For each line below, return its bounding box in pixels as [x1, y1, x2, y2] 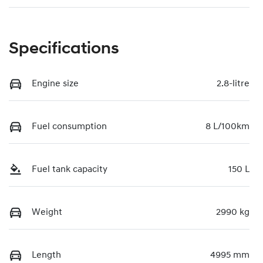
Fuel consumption [32, 122, 107, 131]
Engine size [32, 79, 79, 89]
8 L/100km [205, 122, 249, 131]
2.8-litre [217, 79, 249, 89]
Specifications [9, 41, 119, 58]
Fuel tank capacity [32, 164, 107, 174]
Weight [32, 207, 62, 217]
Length [32, 250, 61, 260]
